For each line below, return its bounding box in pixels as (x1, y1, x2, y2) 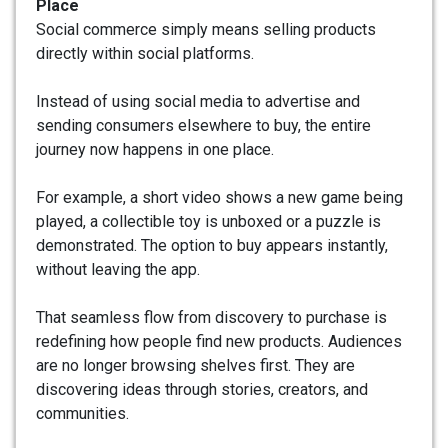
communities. (36, 403, 129, 423)
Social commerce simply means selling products (36, 19, 376, 39)
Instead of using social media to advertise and (36, 91, 360, 111)
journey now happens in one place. (36, 139, 274, 159)
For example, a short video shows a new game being (36, 187, 403, 207)
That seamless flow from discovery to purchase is (36, 307, 387, 327)
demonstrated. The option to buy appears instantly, (36, 235, 388, 255)
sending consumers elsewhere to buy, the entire (36, 115, 371, 135)
